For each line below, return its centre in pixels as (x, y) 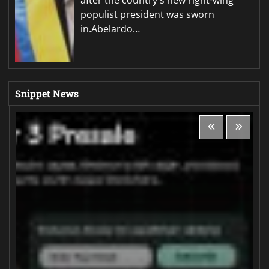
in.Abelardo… (110, 29)
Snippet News (47, 93)
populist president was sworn (148, 14)
